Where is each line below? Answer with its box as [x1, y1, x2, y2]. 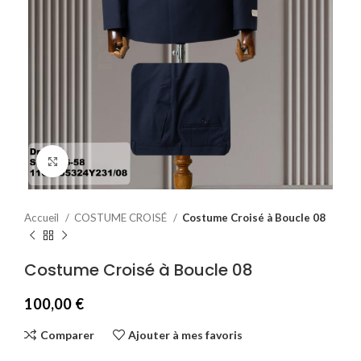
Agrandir [68, 155, 110, 168]
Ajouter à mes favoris [128, 327, 243, 342]
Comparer [39, 327, 94, 342]
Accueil [24, 211, 61, 225]
